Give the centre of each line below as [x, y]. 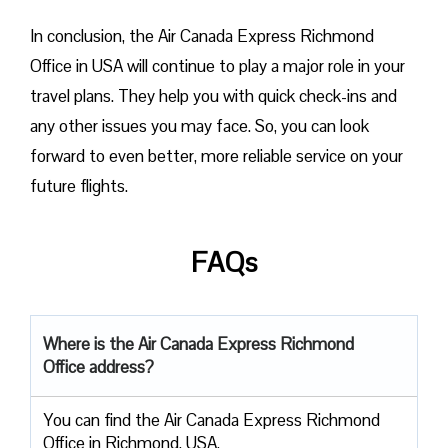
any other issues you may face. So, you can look [199, 125]
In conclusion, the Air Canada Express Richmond [202, 35]
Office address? [98, 366]
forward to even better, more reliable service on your [216, 155]
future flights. [81, 185]
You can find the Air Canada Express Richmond [211, 419]
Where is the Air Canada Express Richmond [198, 343]
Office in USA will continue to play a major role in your [217, 65]
